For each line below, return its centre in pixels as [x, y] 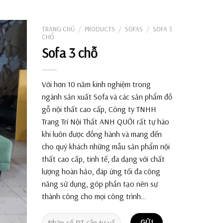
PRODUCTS [100, 29]
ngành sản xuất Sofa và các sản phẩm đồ [107, 97]
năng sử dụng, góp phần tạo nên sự [100, 184]
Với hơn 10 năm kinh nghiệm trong [96, 84]
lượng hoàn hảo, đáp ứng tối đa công [101, 171]
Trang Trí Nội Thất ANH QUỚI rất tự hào [105, 122]
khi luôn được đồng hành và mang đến [102, 134]
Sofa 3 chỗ [69, 53]
